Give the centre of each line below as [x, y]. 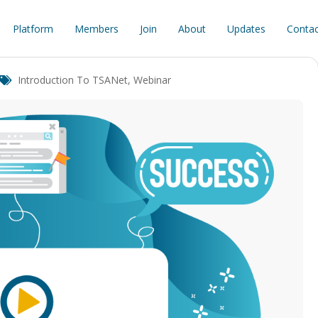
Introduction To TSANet [73, 80]
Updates [246, 28]
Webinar [152, 80]
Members [96, 28]
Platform [33, 28]
